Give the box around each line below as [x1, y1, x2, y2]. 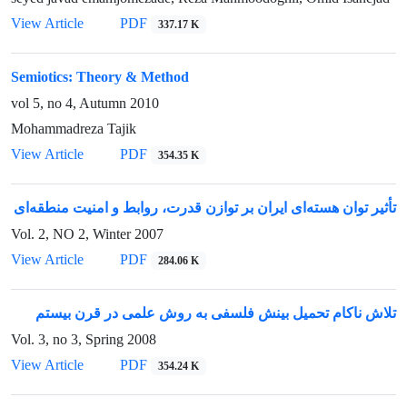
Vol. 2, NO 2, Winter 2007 [11, 225, 164, 243]
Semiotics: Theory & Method [11, 68, 189, 85]
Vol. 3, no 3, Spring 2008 [11, 331, 156, 348]
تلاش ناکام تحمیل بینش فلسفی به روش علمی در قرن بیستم [35, 304, 396, 322]
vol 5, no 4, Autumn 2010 [11, 94, 159, 112]
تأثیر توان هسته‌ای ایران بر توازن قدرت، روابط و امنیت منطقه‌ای [14, 199, 396, 216]
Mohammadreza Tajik [11, 120, 136, 137]
